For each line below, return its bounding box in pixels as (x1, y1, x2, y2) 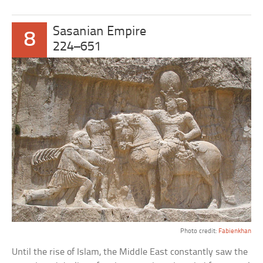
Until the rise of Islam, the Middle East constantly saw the (12, 247, 248, 257)
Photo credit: (180, 227, 218, 235)
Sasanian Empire (53, 25, 147, 39)
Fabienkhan (218, 227, 251, 235)
